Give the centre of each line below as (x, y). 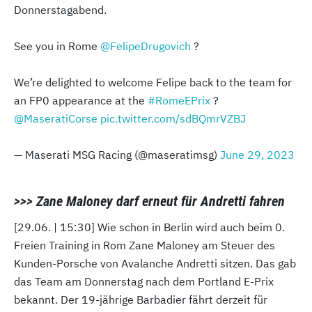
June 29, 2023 (257, 155)
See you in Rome (57, 46)
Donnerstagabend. (60, 10)
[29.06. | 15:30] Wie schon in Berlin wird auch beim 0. (149, 227)
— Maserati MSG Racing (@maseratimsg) (117, 155)
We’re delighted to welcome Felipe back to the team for (153, 83)
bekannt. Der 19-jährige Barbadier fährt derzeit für (141, 300)
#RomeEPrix (179, 101)
